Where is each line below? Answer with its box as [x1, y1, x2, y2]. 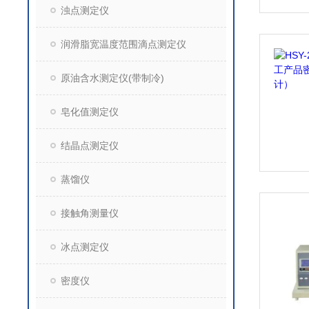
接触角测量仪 [61, 208, 119, 219]
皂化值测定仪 [61, 106, 119, 117]
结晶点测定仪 [61, 140, 119, 151]
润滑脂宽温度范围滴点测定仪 [61, 39, 186, 50]
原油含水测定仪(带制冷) [61, 72, 164, 83]
